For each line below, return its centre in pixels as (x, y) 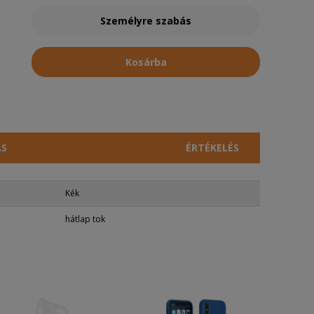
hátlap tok (85, 219)
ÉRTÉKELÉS (212, 148)
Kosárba (146, 62)
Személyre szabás (146, 21)
